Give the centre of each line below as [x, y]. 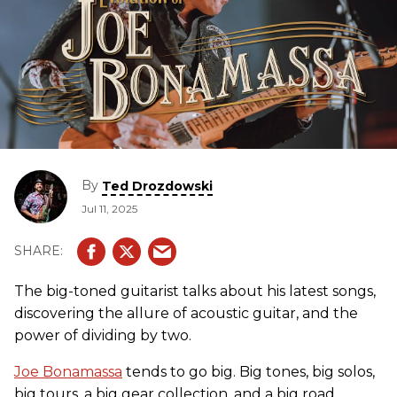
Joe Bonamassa [68, 371]
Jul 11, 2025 [109, 208]
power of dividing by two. [103, 335]
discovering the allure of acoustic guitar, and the [186, 313]
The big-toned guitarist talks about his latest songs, [195, 291]
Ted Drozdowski [157, 186]
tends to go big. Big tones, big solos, [249, 371]
